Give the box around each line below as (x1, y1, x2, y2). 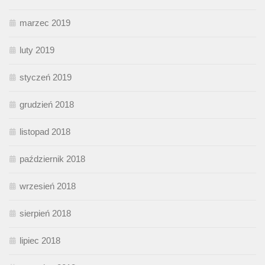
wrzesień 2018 (20, 181, 76, 192)
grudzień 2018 (20, 99, 74, 110)
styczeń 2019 (20, 72, 72, 83)
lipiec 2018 (20, 235, 60, 246)
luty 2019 (20, 45, 54, 56)
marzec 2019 (20, 18, 70, 28)
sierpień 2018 (20, 208, 71, 219)
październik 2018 (20, 154, 85, 164)
